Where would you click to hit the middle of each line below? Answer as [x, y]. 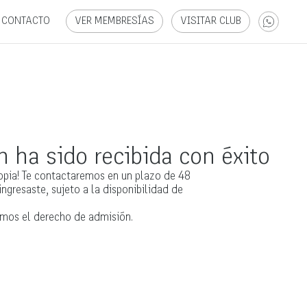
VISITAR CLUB [211, 22]
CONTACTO [26, 22]
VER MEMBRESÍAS [114, 22]
